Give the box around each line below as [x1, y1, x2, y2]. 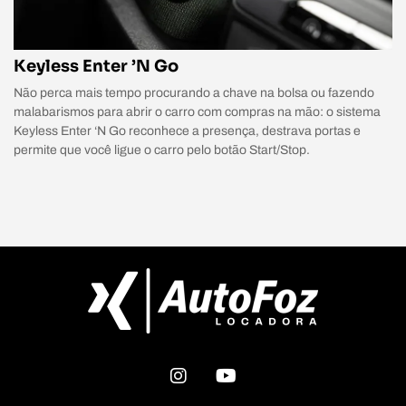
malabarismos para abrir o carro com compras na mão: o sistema [14, 104, 381, 119]
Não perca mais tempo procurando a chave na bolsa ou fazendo [14, 85, 374, 100]
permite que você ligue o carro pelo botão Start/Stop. [14, 142, 310, 157]
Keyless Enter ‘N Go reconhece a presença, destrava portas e [14, 123, 361, 138]
